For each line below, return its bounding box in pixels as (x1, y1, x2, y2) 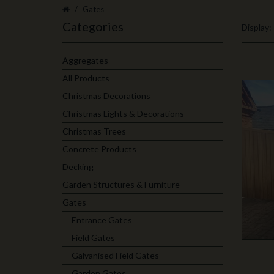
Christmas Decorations (62, 91, 150, 101)
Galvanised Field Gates (72, 250, 159, 261)
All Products (62, 73, 109, 83)
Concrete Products (62, 144, 136, 154)
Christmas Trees (62, 126, 126, 136)
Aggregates (62, 55, 108, 65)
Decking (62, 161, 94, 172)
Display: (241, 22, 272, 32)
